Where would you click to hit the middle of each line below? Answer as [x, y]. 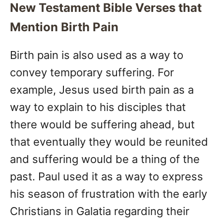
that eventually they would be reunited [109, 142]
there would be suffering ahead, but [102, 125]
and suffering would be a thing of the [105, 159]
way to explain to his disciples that [98, 107]
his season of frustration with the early [109, 194]
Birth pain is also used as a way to [97, 55]
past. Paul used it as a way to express [107, 177]
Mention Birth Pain [64, 27]
